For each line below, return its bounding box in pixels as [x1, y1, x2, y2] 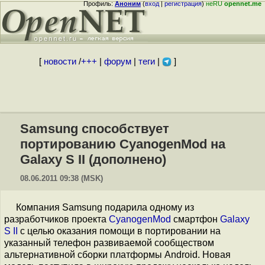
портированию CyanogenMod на [20, 137, 225, 151]
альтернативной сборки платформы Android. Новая [4, 250, 231, 260]
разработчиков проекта [4, 214, 109, 224]
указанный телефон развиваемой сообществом [4, 238, 214, 248]
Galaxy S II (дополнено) [20, 152, 166, 167]
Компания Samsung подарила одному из [16, 202, 194, 212]
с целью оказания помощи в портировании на [18, 226, 221, 236]
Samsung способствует [20, 121, 169, 136]
